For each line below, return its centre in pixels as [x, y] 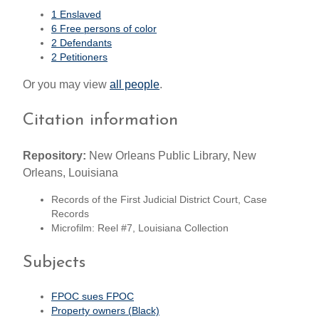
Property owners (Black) [105, 310]
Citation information [100, 120]
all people [135, 84]
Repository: [54, 155]
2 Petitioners [79, 57]
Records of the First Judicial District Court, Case [159, 199]
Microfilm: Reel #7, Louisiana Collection [140, 228]
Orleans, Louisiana [70, 172]
